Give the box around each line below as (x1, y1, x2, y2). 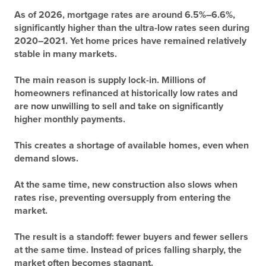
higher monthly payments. (14, 113, 125, 126)
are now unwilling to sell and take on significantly (14, 100, 223, 113)
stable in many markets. (14, 48, 117, 61)
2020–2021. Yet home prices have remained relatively (14, 35, 246, 47)
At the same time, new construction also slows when (14, 179, 237, 191)
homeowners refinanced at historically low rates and (14, 87, 237, 100)
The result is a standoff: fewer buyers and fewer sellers (14, 231, 248, 243)
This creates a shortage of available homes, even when (14, 140, 249, 152)
